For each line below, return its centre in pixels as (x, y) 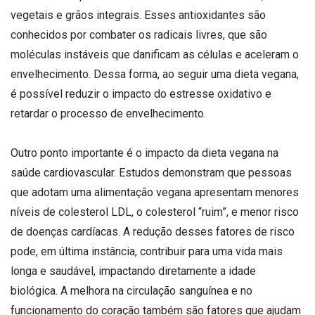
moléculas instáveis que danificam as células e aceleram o (155, 55)
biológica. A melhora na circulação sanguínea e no (131, 290)
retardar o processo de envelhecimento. (108, 114)
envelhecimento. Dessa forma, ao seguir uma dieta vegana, (155, 75)
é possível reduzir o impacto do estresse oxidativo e (141, 94)
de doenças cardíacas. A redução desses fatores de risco (153, 231)
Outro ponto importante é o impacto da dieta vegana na (144, 153)
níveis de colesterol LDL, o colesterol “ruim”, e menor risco (155, 212)
